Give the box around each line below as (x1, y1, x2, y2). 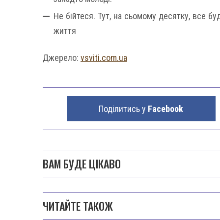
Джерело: (43, 53, 81, 63)
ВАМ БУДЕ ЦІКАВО (43, 156, 121, 171)
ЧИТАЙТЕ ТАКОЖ (43, 198, 113, 214)
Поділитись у (99, 104, 148, 114)
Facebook (148, 104, 183, 114)
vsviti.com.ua (81, 53, 127, 63)
